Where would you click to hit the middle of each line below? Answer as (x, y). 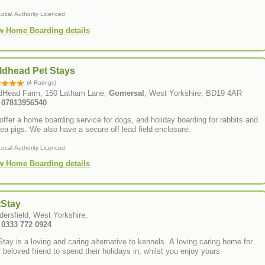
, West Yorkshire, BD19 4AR (193, 93)
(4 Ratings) (41, 82)
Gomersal (127, 93)
